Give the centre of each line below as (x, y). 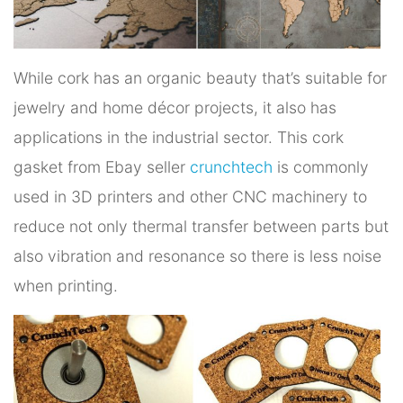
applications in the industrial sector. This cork (179, 138)
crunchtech (231, 167)
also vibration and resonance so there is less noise (197, 256)
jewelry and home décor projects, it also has (175, 108)
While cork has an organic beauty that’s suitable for (200, 78)
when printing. (66, 286)
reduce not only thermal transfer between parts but (201, 227)
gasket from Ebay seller (102, 167)
